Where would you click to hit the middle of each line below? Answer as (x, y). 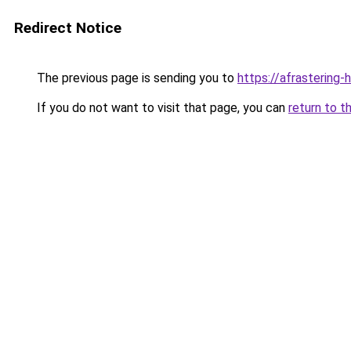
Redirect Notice (68, 28)
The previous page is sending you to (136, 78)
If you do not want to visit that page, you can (161, 108)
